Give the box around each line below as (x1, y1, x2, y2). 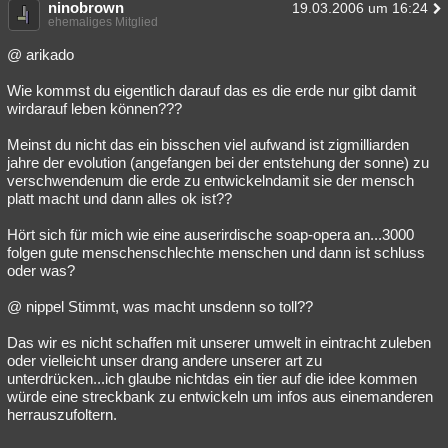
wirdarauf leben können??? (7, 100, 182, 117)
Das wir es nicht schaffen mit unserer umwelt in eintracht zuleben (7, 334, 431, 351)
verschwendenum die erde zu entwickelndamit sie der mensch (7, 172, 414, 189)
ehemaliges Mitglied (48, 15, 158, 29)
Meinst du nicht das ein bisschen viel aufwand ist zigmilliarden (7, 136, 409, 153)
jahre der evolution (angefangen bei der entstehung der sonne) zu (7, 154, 429, 171)
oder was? (7, 262, 75, 279)
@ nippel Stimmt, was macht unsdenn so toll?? (7, 298, 313, 315)
